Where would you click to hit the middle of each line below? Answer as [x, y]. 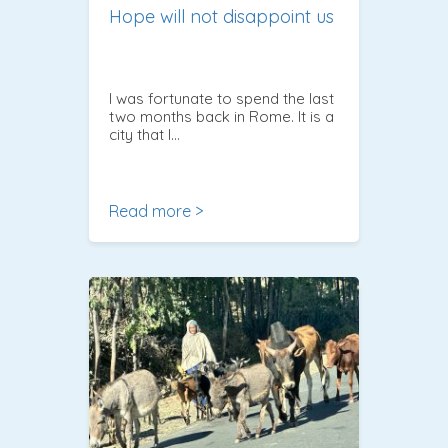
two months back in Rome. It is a [221, 116]
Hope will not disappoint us [221, 16]
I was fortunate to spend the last [221, 98]
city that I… [144, 134]
